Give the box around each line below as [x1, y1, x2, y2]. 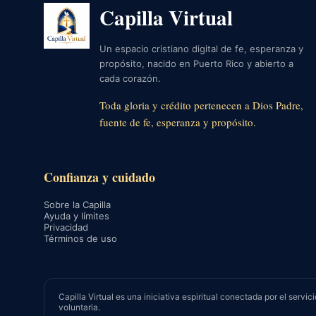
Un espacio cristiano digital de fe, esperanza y [99, 43, 303, 55]
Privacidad [44, 221, 88, 233]
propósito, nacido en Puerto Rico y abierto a [99, 58, 293, 70]
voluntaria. [59, 302, 100, 313]
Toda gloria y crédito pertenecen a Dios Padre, [99, 98, 303, 113]
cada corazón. [99, 73, 161, 85]
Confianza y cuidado [44, 168, 155, 187]
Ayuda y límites [44, 210, 109, 222]
